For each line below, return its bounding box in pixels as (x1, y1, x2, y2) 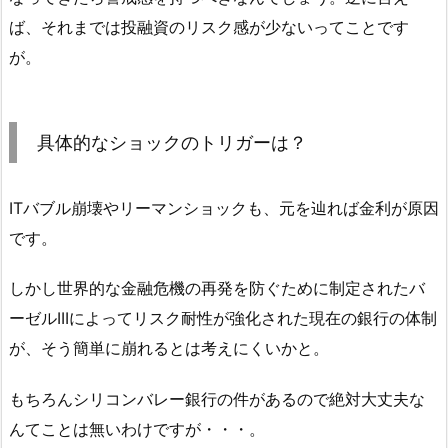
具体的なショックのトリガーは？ (37, 131, 307, 153)
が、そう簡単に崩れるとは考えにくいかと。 (9, 338, 329, 359)
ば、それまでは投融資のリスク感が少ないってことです (9, 16, 409, 37)
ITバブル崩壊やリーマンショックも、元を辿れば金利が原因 (9, 197, 439, 218)
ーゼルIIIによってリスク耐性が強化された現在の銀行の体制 (9, 308, 437, 329)
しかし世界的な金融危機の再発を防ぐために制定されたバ (9, 278, 425, 299)
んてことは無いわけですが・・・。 (9, 419, 265, 440)
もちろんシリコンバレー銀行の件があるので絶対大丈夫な (9, 389, 425, 410)
